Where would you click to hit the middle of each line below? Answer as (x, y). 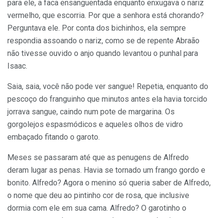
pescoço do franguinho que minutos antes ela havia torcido (107, 99)
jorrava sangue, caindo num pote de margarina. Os (91, 112)
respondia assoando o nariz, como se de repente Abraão (103, 41)
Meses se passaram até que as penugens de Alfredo (98, 158)
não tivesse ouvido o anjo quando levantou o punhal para (103, 54)
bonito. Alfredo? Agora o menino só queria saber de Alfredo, (109, 183)
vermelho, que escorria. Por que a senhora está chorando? (106, 16)
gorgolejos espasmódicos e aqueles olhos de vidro (95, 125)
